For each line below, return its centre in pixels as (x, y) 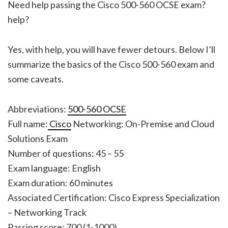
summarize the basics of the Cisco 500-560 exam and (111, 64)
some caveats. (36, 79)
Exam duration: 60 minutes (60, 182)
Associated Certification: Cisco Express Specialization (114, 197)
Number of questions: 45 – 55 (66, 153)
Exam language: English (54, 168)
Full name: (28, 123)
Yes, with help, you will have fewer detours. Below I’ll (111, 49)
